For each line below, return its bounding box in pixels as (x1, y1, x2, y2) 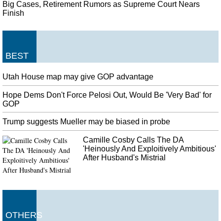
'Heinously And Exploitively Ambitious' (83, 145, 217, 153)
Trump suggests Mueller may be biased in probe (2, 117, 170, 126)
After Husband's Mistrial (83, 153, 166, 162)
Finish (2, 9, 24, 18)
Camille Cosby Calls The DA (83, 136, 184, 145)
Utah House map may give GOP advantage (2, 72, 153, 81)
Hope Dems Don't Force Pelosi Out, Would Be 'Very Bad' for (2, 90, 212, 99)
